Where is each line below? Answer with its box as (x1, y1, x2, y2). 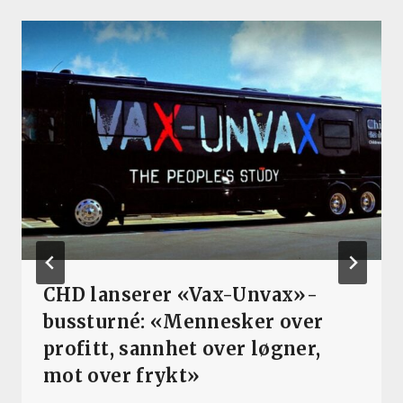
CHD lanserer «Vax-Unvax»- (43, 283, 318, 307)
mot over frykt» (43, 364, 201, 388)
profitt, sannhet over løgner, (43, 337, 321, 361)
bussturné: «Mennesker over (43, 310, 324, 334)
